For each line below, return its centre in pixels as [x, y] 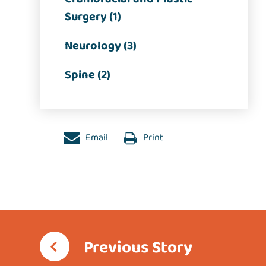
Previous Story [138, 248]
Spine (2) [88, 75]
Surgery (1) [93, 17]
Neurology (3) [101, 46]
